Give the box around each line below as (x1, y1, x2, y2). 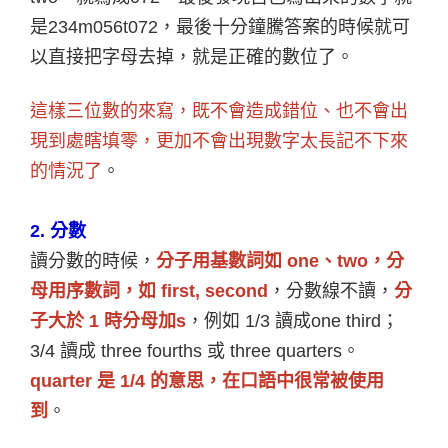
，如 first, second (120, 280, 268, 301)
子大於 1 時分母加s (30, 310, 186, 331)
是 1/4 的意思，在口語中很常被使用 (97, 370, 384, 391)
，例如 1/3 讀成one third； (186, 310, 399, 331)
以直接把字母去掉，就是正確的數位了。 (30, 46, 354, 67)
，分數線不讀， (268, 280, 394, 301)
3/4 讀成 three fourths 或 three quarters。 (30, 340, 360, 361)
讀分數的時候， (30, 250, 156, 271)
